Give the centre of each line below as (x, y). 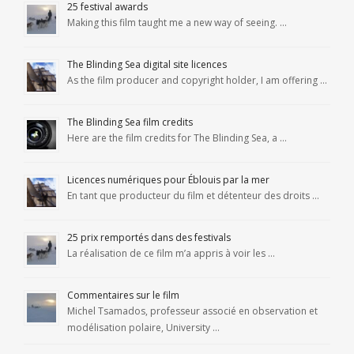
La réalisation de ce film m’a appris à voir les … (171, 254)
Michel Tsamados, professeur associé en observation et (192, 311)
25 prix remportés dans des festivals (149, 238)
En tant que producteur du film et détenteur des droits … (193, 196)
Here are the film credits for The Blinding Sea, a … (177, 138)
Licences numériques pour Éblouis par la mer (168, 180)
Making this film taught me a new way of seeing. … (177, 23)
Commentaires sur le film (123, 296)
